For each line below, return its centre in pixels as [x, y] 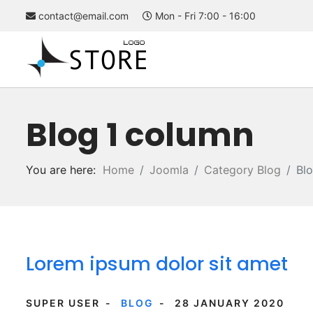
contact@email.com [83, 16]
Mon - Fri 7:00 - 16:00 [204, 16]
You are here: [64, 170]
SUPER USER [63, 303]
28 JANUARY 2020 [230, 303]
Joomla [169, 170]
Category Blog [242, 170]
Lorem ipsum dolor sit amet [157, 264]
